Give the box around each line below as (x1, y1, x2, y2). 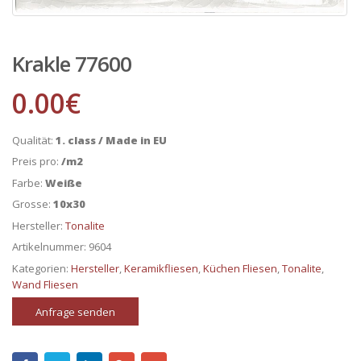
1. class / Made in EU (56, 132, 167, 147)
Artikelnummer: (12, 239, 89, 255)
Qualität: (12, 132, 56, 147)
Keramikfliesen (124, 260, 198, 276)
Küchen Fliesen (203, 260, 277, 276)
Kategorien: (12, 260, 71, 276)
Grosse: (12, 197, 53, 212)
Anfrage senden (35, 304, 115, 319)
